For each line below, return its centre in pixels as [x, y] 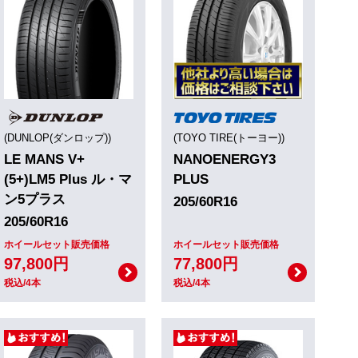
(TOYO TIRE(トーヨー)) [229, 137]
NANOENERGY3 [225, 159]
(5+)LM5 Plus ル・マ [68, 179]
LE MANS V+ [44, 159]
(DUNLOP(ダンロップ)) [58, 137]
